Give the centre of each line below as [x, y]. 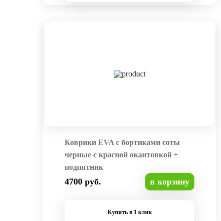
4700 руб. [83, 182]
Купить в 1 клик [129, 212]
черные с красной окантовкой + [121, 155]
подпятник [84, 167]
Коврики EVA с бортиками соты [122, 143]
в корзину [170, 182]
